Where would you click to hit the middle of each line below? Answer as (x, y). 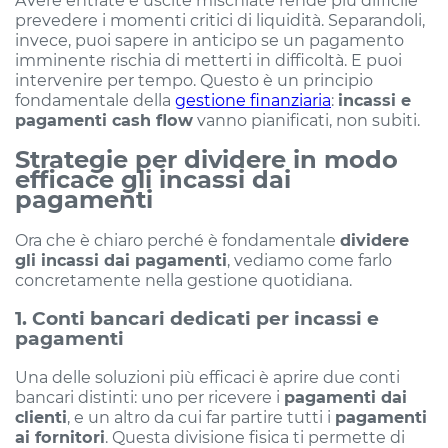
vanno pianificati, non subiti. (306, 119)
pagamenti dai (345, 397)
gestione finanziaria (253, 99)
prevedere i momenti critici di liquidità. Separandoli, (220, 19)
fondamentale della (95, 99)
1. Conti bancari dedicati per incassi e (197, 318)
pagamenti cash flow (104, 119)
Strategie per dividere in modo (206, 159)
